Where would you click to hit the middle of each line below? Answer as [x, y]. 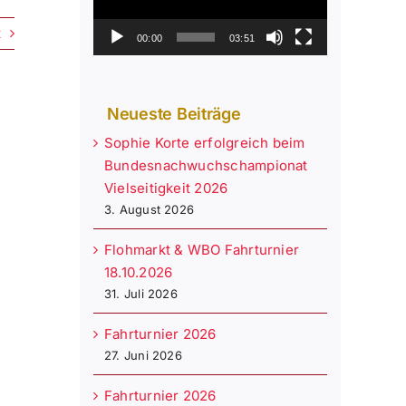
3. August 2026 [150, 210]
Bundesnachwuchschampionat [206, 166]
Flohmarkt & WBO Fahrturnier [202, 250]
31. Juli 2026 [141, 294]
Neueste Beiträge [174, 114]
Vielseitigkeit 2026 [166, 188]
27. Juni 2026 [143, 356]
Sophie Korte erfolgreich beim [205, 143]
